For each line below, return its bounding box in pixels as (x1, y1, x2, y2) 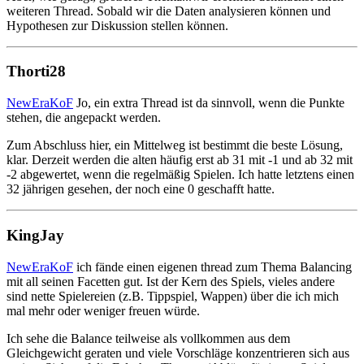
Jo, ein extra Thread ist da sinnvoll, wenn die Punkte (73, 96, 344, 110)
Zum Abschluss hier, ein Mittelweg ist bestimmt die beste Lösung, (6, 138, 343, 153)
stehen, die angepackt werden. (6, 110, 161, 125)
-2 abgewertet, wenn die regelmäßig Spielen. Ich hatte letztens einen (6, 167, 354, 182)
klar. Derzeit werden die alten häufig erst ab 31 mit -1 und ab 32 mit (6, 153, 353, 167)
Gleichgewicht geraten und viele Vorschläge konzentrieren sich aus (6, 345, 349, 360)
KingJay (6, 226, 64, 244)
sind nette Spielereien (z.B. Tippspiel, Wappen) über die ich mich (6, 288, 339, 303)
